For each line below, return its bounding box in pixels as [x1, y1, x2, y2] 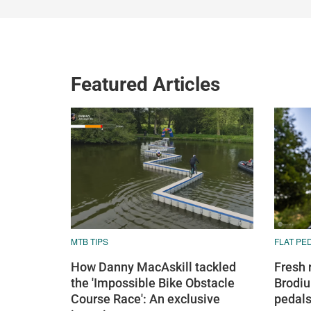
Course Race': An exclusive [71, 292, 220, 307]
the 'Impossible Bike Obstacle [71, 276, 235, 291]
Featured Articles [71, 73, 220, 96]
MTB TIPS [71, 235, 108, 248]
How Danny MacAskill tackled [71, 260, 236, 275]
